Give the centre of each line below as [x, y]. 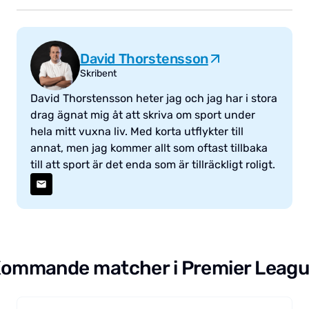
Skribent [98, 73]
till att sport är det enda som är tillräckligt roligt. [153, 164]
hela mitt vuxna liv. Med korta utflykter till [137, 131]
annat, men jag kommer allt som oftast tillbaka [149, 148]
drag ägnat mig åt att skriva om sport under [143, 114]
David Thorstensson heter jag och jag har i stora [154, 98]
